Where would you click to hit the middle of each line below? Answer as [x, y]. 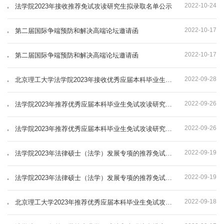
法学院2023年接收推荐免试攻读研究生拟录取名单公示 [93, 6]
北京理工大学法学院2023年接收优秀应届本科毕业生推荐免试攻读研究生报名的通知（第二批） [169, 79]
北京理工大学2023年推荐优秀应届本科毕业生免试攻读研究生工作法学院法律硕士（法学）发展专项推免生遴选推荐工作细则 [169, 202]
